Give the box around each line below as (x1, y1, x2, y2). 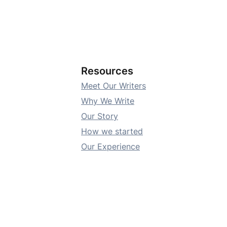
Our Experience (81, 141, 140, 152)
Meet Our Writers (81, 80, 146, 91)
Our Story (81, 110, 118, 121)
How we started (81, 126, 143, 136)
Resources (81, 64, 133, 77)
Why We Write (81, 95, 134, 106)
